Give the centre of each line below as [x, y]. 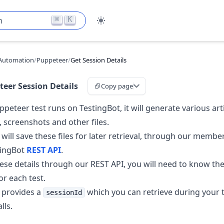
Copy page [117, 86]
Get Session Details [98, 60]
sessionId [64, 192]
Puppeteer [52, 60]
